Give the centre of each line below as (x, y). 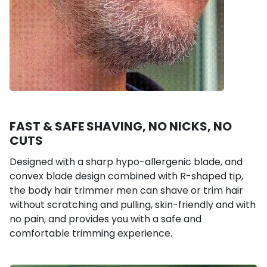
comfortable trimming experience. (91, 233)
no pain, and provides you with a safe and (105, 219)
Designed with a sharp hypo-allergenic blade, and (126, 162)
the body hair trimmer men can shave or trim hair (126, 190)
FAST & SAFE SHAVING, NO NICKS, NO (121, 126)
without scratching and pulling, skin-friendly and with (133, 204)
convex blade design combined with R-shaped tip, (126, 176)
